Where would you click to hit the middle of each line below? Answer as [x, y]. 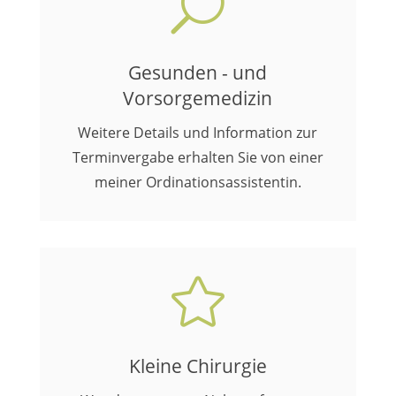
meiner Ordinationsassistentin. [198, 182]
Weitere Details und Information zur [198, 133]
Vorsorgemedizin [198, 98]
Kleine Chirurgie [198, 366]
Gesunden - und [198, 72]
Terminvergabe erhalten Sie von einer [198, 157]
